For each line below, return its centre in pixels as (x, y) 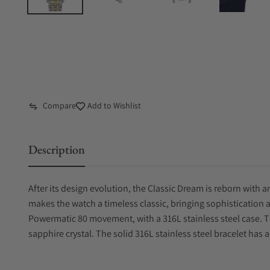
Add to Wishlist (113, 105)
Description (57, 149)
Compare (59, 105)
